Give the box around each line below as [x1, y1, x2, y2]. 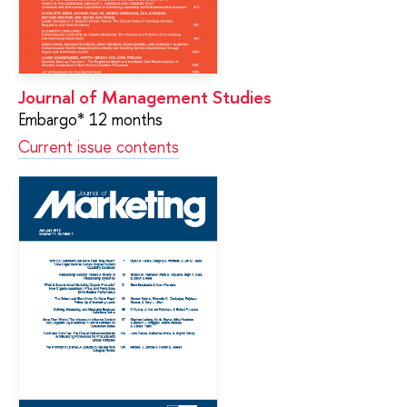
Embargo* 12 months [18, 108, 163, 132]
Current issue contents [18, 135, 179, 159]
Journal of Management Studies [18, 84, 272, 110]
